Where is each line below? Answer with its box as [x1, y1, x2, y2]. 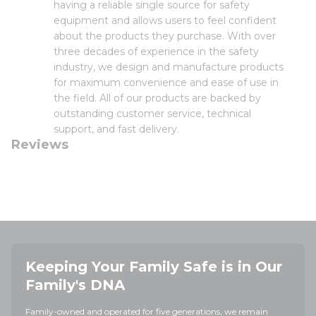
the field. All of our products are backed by [54, 92, 261, 104]
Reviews [11, 137, 68, 152]
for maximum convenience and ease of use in [54, 76, 279, 89]
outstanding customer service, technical [54, 107, 251, 120]
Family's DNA [25, 276, 125, 293]
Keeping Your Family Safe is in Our [25, 258, 282, 275]
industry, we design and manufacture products [54, 61, 284, 73]
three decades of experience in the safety [54, 45, 259, 58]
